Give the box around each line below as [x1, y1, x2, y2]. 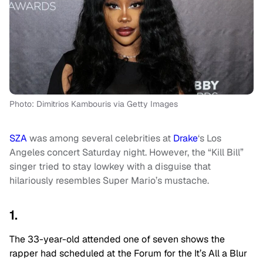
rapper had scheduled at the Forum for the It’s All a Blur [9, 247, 247, 259]
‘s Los [198, 132, 221, 144]
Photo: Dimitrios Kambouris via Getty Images [9, 99, 178, 109]
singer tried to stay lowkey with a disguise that [9, 160, 211, 173]
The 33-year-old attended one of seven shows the [9, 233, 225, 245]
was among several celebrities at [27, 132, 173, 144]
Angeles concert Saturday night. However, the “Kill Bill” [9, 146, 244, 159]
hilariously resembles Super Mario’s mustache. [9, 174, 209, 187]
